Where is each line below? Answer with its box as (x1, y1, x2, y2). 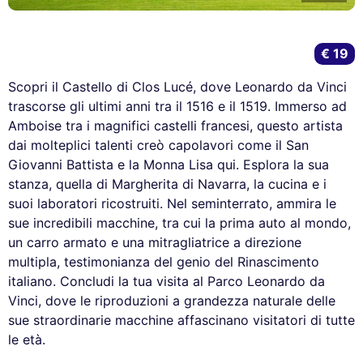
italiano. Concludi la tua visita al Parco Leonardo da (8, 272, 325, 289)
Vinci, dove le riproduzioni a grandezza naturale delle (8, 292, 335, 309)
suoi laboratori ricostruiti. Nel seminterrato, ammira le (8, 194, 336, 211)
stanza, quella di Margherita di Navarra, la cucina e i (8, 175, 327, 192)
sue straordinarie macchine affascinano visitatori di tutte (8, 311, 355, 328)
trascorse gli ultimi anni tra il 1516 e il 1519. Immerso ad (8, 97, 347, 114)
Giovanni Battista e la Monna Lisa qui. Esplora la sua (8, 156, 329, 173)
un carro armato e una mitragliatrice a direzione (8, 233, 301, 250)
